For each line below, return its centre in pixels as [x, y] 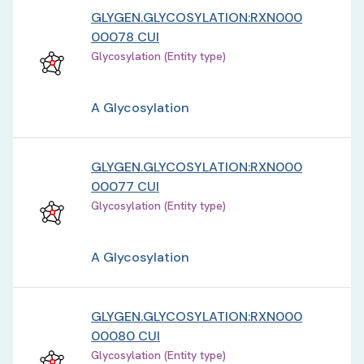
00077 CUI [125, 186]
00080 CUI [126, 336]
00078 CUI [125, 37]
